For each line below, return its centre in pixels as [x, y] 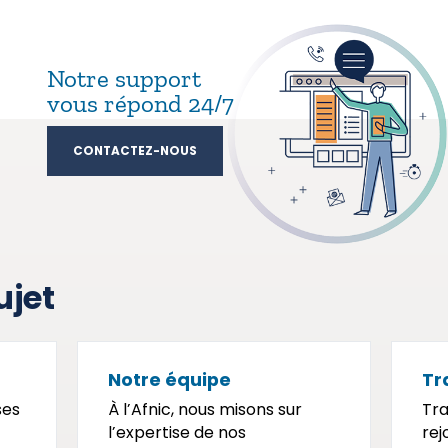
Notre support [123, 78]
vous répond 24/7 [140, 103]
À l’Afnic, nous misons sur [205, 409]
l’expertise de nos [177, 432]
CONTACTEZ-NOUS [134, 151]
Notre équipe [170, 379]
